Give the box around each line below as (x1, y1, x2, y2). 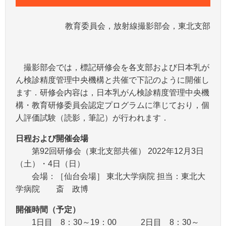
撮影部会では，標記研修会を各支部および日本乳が (16, 63, 209, 72)
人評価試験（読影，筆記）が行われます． (16, 113, 169, 122)
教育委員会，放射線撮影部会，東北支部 (65, 21, 210, 30)
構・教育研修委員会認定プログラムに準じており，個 (16, 100, 209, 109)
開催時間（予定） (16, 205, 80, 214)
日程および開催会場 (16, 134, 88, 143)
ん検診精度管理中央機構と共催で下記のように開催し (16, 75, 209, 84)
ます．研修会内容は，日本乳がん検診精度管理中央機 (16, 88, 209, 97)
